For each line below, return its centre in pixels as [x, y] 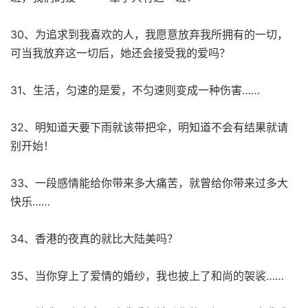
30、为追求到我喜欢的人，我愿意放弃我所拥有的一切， [149, 34]
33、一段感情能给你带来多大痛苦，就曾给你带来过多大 [149, 183]
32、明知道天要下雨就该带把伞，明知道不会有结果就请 [149, 127]
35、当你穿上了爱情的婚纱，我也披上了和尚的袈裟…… [147, 275]
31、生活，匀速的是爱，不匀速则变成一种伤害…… [135, 90]
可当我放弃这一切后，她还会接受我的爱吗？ [120, 53]
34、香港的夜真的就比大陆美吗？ [94, 238]
